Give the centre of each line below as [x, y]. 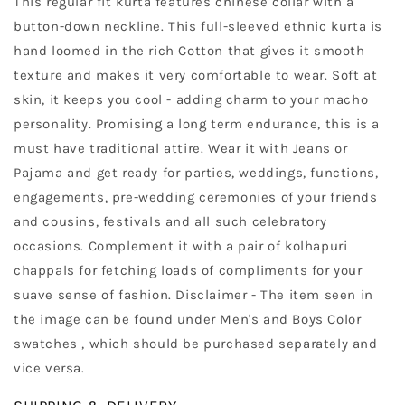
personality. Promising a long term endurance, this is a [197, 124]
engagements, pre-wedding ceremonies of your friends [196, 198]
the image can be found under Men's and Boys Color [188, 320]
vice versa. [49, 368]
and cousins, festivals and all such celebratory [170, 222]
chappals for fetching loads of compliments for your [188, 271]
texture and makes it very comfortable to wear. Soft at [196, 75]
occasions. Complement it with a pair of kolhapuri [181, 246]
